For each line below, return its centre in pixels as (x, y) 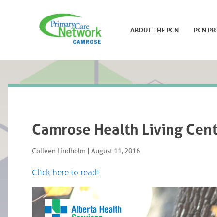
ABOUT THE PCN (154, 30)
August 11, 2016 (116, 151)
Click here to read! (66, 172)
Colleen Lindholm (59, 151)
